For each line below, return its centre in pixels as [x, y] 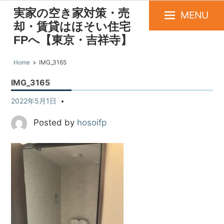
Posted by [55, 123]
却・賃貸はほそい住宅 [72, 27]
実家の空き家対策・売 [71, 13]
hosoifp [92, 123]
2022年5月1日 [34, 101]
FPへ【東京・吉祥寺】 [72, 40]
